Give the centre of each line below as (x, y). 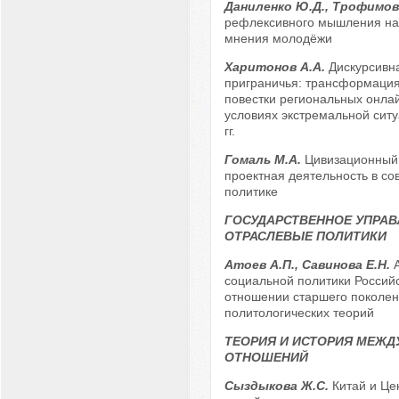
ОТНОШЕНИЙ (266, 358)
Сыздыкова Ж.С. (278, 386)
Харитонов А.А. (276, 67)
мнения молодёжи (278, 39)
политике (251, 192)
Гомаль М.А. (264, 160)
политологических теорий (299, 313)
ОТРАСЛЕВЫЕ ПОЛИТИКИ (305, 236)
